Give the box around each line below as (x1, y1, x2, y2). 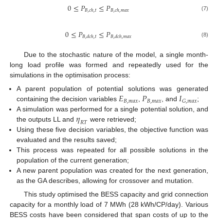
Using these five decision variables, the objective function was (17, 126, 208, 134)
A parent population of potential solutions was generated (17, 85, 208, 93)
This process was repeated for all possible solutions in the (17, 146, 208, 154)
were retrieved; (88, 115, 136, 124)
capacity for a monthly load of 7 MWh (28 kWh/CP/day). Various (10, 200, 208, 209)
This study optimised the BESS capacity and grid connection (23, 190, 208, 199)
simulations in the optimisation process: (10, 71, 130, 79)
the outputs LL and (17, 115, 76, 124)
